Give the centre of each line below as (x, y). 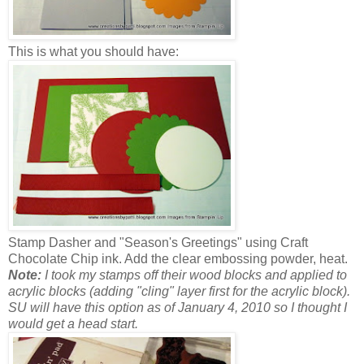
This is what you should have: (93, 51)
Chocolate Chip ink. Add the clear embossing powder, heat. (178, 258)
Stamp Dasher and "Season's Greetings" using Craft (158, 242)
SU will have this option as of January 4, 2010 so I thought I (178, 307)
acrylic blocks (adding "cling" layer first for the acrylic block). (179, 291)
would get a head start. (73, 323)
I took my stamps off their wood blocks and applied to (194, 275)
